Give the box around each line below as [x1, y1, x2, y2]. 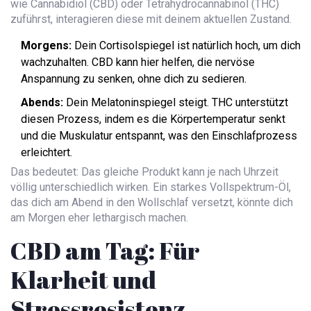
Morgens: [21, 39, 72, 53]
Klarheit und [10, 263, 156, 296]
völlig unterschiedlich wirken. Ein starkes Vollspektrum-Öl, [10, 180, 291, 194]
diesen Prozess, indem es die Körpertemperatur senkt [21, 112, 285, 126]
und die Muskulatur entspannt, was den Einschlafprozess [21, 129, 297, 143]
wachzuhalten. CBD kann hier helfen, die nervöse [21, 56, 255, 69]
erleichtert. [21, 146, 72, 160]
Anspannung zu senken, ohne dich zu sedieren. [21, 72, 246, 86]
